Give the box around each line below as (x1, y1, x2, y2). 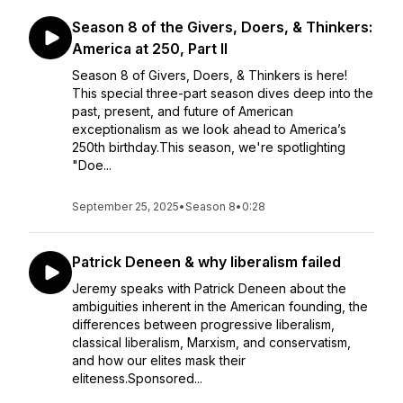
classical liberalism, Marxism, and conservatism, (72, 335, 351, 350)
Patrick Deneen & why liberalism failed (72, 253, 341, 271)
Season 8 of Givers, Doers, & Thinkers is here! (72, 67, 347, 83)
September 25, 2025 (72, 200, 179, 213)
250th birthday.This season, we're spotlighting (72, 139, 345, 155)
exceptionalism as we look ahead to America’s (72, 121, 346, 137)
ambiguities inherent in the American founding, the (72, 299, 368, 314)
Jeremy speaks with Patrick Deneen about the (72, 281, 346, 296)
